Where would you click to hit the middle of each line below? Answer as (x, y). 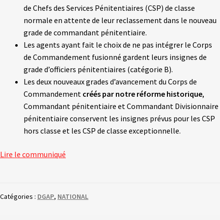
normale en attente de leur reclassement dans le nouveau (120, 20)
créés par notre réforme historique (142, 94)
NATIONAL (73, 196)
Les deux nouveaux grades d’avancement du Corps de (110, 82)
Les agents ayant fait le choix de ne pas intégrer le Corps (118, 45)
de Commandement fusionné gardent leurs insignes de (115, 57)
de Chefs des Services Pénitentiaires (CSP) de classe (109, 8)
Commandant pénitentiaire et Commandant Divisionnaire (121, 106)
